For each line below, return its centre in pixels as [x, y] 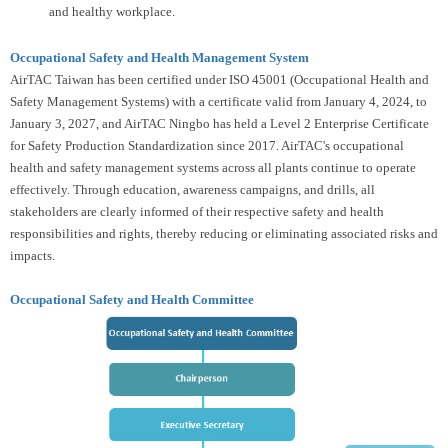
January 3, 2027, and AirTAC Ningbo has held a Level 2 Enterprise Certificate [219, 123]
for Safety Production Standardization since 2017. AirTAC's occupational [207, 145]
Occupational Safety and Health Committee [132, 299]
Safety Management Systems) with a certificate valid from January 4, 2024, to [218, 101]
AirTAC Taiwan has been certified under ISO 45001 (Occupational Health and [219, 79]
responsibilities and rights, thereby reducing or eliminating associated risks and [224, 233]
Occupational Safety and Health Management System [159, 57]
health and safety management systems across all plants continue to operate [213, 167]
